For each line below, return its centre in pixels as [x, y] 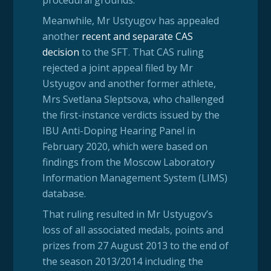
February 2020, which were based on [125, 146]
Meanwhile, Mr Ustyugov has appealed [130, 20]
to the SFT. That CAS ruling [141, 52]
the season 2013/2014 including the [122, 261]
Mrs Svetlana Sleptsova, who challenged [133, 99]
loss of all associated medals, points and [132, 230]
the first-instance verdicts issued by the [131, 115]
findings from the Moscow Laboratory [128, 162]
